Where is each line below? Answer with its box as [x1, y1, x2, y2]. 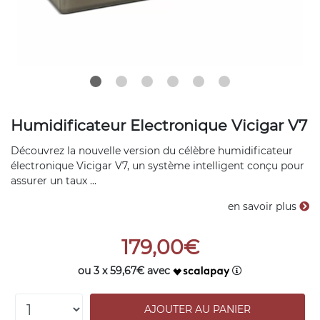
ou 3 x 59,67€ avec [77, 264, 173, 277]
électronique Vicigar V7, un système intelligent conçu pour [11, 159, 304, 172]
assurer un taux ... [11, 174, 96, 187]
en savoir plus [228, 200, 299, 213]
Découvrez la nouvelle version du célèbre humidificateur [11, 144, 293, 157]
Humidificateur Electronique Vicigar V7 [11, 116, 307, 134]
